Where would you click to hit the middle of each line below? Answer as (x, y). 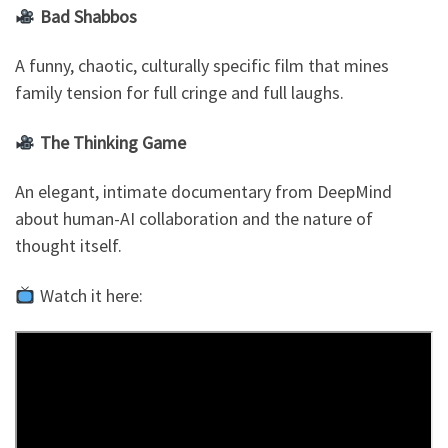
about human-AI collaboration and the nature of (194, 219)
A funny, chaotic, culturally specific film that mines (202, 66)
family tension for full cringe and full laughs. (179, 93)
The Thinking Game (112, 142)
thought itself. (68, 246)
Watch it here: (89, 295)
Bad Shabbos (88, 16)
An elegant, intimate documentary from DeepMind (203, 192)
